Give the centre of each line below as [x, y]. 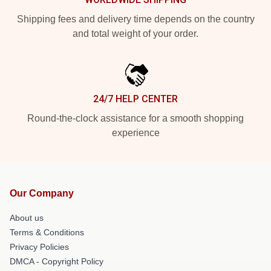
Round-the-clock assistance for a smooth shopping [135, 118]
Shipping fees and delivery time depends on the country [135, 19]
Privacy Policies [39, 247]
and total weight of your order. [135, 33]
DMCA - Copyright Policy [57, 261]
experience [135, 132]
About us [27, 217]
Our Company [42, 193]
